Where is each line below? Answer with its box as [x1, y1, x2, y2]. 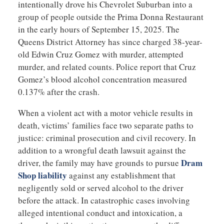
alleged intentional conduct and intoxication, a [17, 207, 182, 219]
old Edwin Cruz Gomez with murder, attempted [17, 48, 183, 60]
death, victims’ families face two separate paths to [17, 119, 193, 131]
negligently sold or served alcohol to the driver [17, 182, 183, 194]
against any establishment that [66, 169, 175, 181]
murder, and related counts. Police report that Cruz [17, 61, 196, 73]
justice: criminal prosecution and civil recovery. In [17, 132, 196, 144]
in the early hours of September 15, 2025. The [17, 23, 179, 35]
